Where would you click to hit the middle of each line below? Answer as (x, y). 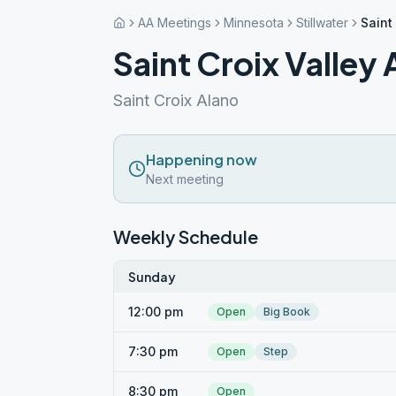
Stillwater (322, 23)
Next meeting (185, 179)
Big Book (287, 312)
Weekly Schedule (186, 236)
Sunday (152, 277)
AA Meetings (175, 23)
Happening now (202, 160)
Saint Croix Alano (176, 100)
